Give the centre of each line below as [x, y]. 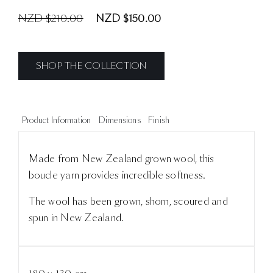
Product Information [57, 120]
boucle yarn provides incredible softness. [117, 175]
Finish [159, 120]
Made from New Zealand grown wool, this [121, 159]
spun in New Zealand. [76, 218]
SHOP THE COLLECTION [91, 66]
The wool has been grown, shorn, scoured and [128, 202]
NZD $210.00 [51, 18]
